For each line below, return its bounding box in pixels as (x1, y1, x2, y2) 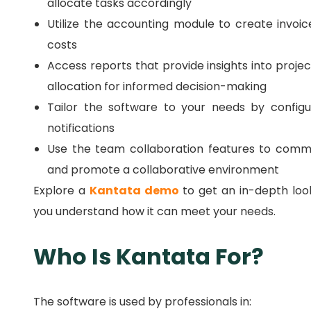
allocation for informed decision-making (47, 78, 267, 95)
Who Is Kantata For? (33, 241, 264, 273)
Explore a (33, 183, 90, 199)
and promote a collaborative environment (47, 162, 279, 178)
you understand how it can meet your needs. (33, 203, 276, 220)
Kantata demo (89, 183, 183, 199)
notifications (47, 120, 115, 137)
